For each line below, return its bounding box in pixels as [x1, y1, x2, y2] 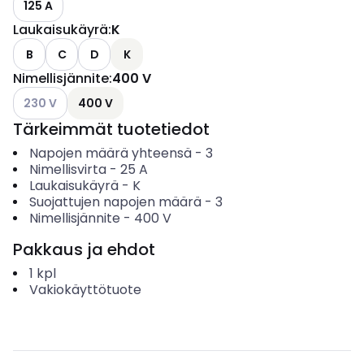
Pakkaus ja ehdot [13, 238, 155, 261]
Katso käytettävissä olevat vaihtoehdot [13, 87, 236, 103]
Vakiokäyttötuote [28, 280, 141, 299]
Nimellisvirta [28, 160, 106, 179]
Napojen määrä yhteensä [28, 144, 192, 162]
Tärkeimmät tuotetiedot [13, 118, 210, 141]
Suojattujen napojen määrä [28, 193, 201, 211]
